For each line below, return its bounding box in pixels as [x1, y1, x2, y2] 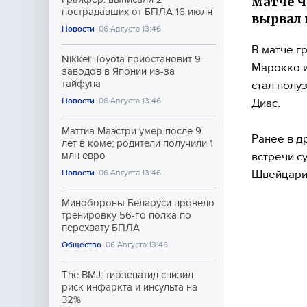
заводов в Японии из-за [62, 66, 175, 77]
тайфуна [62, 78, 101, 89]
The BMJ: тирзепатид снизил [62, 269, 193, 280]
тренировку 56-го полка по [62, 210, 191, 221]
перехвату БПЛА [62, 222, 140, 233]
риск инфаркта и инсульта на [62, 282, 197, 293]
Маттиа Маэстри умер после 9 [62, 125, 201, 136]
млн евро [62, 150, 106, 161]
